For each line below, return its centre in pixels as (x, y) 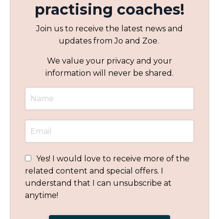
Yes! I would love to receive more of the (113, 159)
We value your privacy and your (109, 61)
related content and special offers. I (94, 171)
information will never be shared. (109, 73)
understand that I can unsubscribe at (98, 183)
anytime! (42, 196)
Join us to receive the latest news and (109, 29)
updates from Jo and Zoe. (109, 41)
